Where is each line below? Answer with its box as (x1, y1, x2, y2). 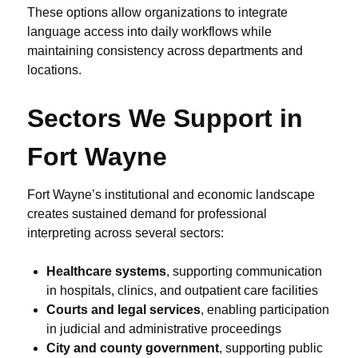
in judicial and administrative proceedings (46, 322, 281, 336)
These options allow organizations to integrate (27, 6, 288, 20)
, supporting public (219, 341, 323, 356)
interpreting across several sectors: (27, 226, 224, 241)
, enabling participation (201, 303, 329, 317)
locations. (27, 63, 82, 78)
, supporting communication (166, 265, 322, 279)
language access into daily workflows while (27, 25, 272, 39)
